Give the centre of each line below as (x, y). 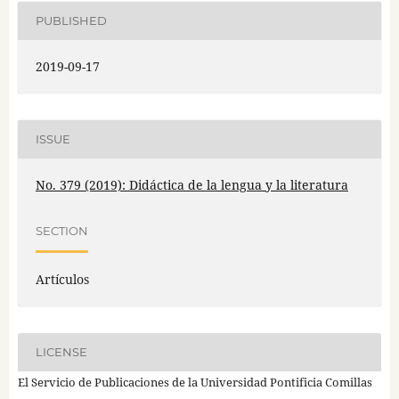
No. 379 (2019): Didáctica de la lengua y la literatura (191, 184)
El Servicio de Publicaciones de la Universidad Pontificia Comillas (195, 382)
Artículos (62, 279)
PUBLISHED (71, 21)
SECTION (61, 231)
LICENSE (61, 352)
